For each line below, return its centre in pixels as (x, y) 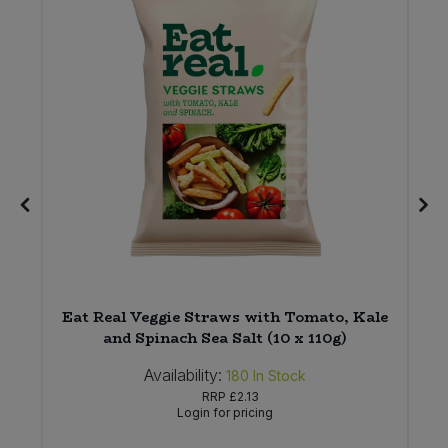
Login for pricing (225, 413)
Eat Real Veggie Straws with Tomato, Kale (225, 317)
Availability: (183, 375)
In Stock (280, 376)
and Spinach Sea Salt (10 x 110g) (225, 338)
